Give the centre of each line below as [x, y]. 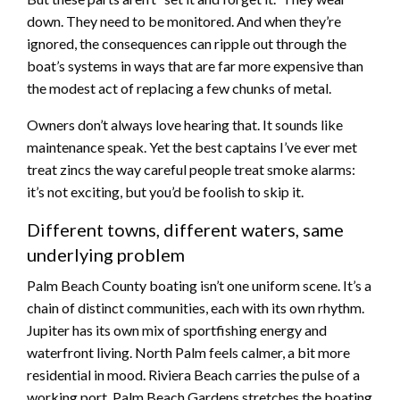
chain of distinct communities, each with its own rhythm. [196, 307]
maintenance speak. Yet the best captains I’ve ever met [192, 146]
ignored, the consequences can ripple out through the [187, 43]
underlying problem [106, 254]
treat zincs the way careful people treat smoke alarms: [191, 169]
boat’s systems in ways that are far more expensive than [195, 65]
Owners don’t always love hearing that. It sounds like [185, 124]
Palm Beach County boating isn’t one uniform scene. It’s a [199, 285]
